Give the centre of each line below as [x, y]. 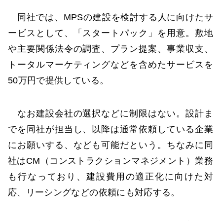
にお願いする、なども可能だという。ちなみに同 [110, 145]
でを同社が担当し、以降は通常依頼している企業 [110, 129]
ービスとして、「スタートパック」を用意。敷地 [110, 33]
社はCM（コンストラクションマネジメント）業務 [110, 161]
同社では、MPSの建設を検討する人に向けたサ [110, 17]
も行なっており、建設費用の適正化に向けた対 [110, 176]
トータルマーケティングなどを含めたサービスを [110, 64]
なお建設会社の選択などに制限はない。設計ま [110, 113]
